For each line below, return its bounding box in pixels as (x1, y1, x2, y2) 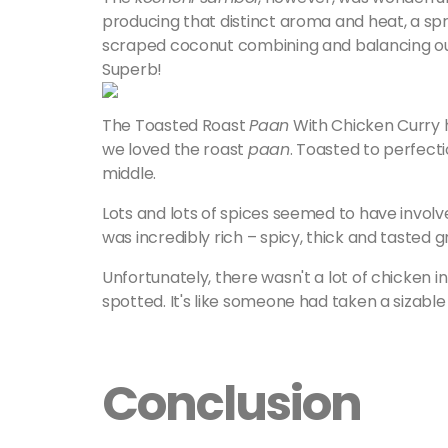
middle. (102, 162, 157, 185)
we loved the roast (102, 138, 248, 161)
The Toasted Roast (102, 114, 250, 137)
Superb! (102, 58, 166, 81)
